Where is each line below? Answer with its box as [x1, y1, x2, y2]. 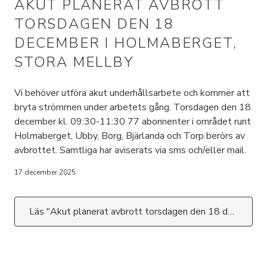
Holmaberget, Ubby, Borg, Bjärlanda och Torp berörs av [14, 129, 245, 142]
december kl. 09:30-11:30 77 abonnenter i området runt [14, 115, 251, 128]
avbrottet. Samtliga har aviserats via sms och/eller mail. [14, 144, 246, 157]
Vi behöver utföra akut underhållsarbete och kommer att [14, 86, 250, 100]
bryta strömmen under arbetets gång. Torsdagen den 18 [14, 101, 251, 114]
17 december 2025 [14, 167, 76, 177]
